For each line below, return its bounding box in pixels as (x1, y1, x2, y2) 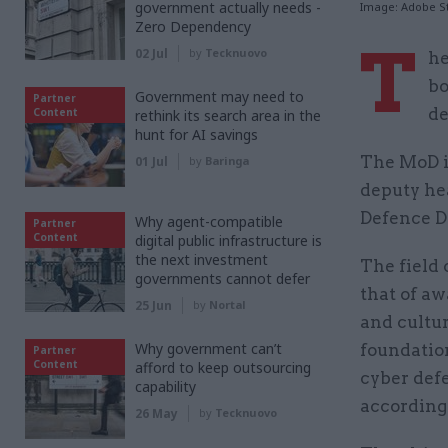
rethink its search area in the (135, 106, 321, 125)
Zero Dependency (135, 17, 251, 36)
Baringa (205, 153, 249, 168)
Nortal (209, 297, 246, 312)
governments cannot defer (135, 269, 310, 288)
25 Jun (135, 297, 172, 314)
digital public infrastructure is (135, 231, 322, 250)
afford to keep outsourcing (135, 358, 311, 377)
